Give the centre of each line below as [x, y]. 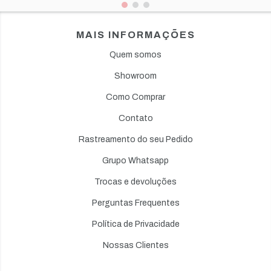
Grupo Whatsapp [135, 161]
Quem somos [135, 55]
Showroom [135, 76]
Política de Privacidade [135, 224]
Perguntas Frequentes [135, 203]
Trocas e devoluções [135, 182]
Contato [135, 119]
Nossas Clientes [135, 246]
